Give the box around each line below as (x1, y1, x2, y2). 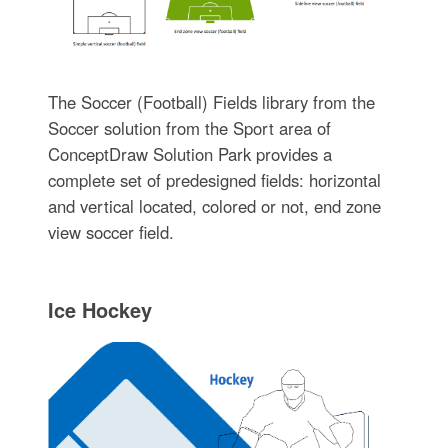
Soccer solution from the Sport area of (47, 116, 331, 141)
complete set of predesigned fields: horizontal (47, 168, 381, 193)
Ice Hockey (47, 295, 152, 325)
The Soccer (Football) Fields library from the (47, 90, 375, 115)
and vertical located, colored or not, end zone (47, 194, 381, 219)
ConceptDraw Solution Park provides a (47, 142, 332, 167)
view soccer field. (47, 220, 174, 245)
